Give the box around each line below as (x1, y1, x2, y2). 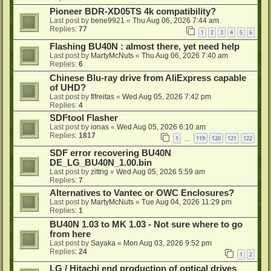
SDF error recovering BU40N (50, 148, 171, 158)
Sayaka (91, 238, 116, 247)
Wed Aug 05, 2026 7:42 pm (122, 92, 211, 101)
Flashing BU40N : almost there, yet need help (50, 41, 240, 51)
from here (50, 229, 91, 239)
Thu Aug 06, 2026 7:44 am (132, 16, 219, 25)
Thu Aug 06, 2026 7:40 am (142, 51, 228, 60)
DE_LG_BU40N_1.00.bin (50, 157, 152, 168)
